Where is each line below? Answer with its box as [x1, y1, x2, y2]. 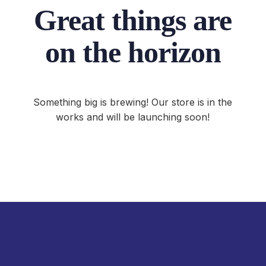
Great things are [34, 4, 232, 37]
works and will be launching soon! [56, 111, 210, 123]
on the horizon [45, 36, 221, 69]
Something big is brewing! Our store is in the [33, 96, 233, 108]
